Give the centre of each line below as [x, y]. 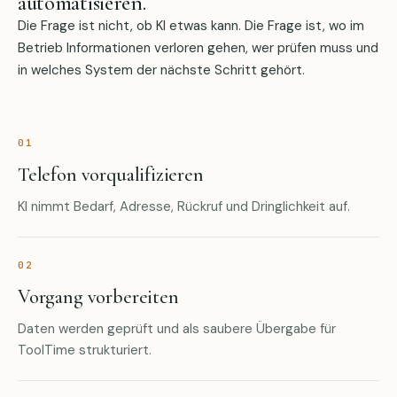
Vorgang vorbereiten [98, 296]
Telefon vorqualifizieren [111, 174]
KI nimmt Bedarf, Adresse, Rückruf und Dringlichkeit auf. [184, 206]
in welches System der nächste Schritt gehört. [161, 70]
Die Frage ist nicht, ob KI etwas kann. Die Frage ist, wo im [191, 25]
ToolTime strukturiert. [85, 350]
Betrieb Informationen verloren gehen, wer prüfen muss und [198, 47]
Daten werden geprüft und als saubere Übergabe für [177, 328]
